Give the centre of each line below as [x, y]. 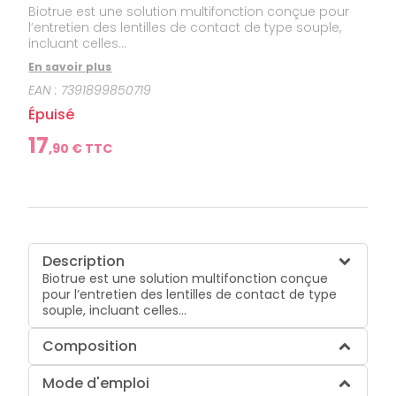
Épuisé [52, 114]
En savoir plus [70, 66]
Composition [90, 346]
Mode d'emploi [96, 383]
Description [84, 261]
